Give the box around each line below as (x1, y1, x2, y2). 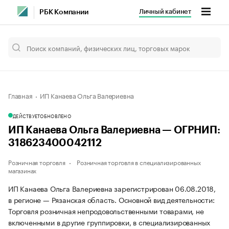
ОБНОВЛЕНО (40, 112, 71, 119)
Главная (8, 90, 33, 100)
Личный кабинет (139, 8, 191, 15)
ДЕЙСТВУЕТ (13, 112, 40, 119)
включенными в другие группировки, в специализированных (8, 216, 211, 227)
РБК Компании (39, 9, 88, 16)
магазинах (8, 165, 37, 175)
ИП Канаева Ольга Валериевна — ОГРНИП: (8, 125, 220, 135)
